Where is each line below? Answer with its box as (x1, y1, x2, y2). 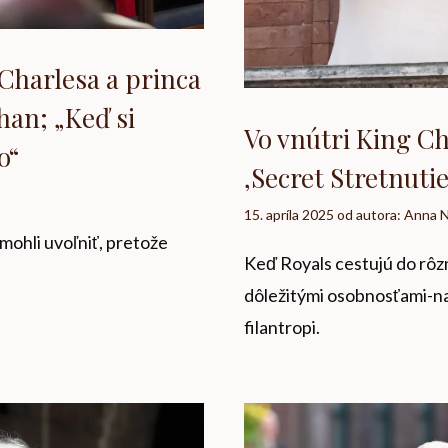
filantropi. (244, 315, 320, 338)
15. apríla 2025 (244, 205, 334, 223)
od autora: (337, 205, 404, 223)
